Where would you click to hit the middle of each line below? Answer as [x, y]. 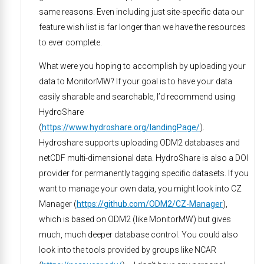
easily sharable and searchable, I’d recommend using [137, 97]
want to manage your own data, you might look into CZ [140, 189]
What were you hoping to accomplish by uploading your [142, 66]
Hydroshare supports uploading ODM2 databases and [139, 143]
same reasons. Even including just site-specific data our [141, 12]
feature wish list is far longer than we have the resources [142, 27]
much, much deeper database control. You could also [138, 235]
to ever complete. [70, 42]
